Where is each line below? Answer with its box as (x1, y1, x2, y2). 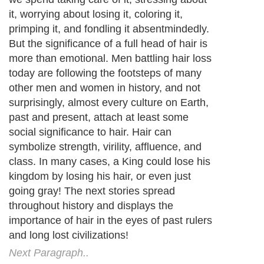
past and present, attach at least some (9, 111, 189, 124)
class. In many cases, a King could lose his (9, 156, 210, 168)
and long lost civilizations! (9, 229, 128, 242)
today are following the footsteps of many (9, 67, 202, 80)
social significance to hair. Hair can (9, 126, 171, 138)
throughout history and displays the (9, 200, 173, 212)
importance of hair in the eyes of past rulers (9, 214, 212, 227)
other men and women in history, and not (9, 82, 200, 94)
